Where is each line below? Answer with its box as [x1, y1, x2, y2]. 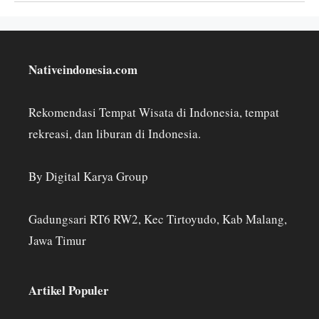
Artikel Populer [28, 281, 109, 299]
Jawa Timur [28, 231, 86, 249]
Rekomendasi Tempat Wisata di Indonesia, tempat [28, 103, 279, 120]
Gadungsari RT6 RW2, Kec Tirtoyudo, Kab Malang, [28, 210, 287, 227]
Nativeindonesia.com [28, 60, 137, 78]
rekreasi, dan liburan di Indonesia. [28, 125, 201, 142]
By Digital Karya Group [28, 167, 148, 184]
